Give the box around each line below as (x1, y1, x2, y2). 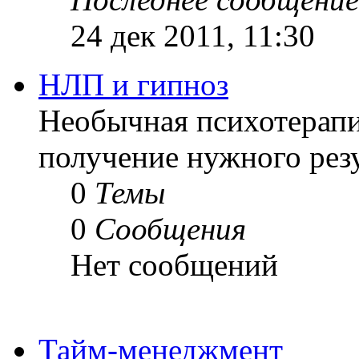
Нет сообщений (71, 247, 278, 282)
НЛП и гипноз (38, 67, 228, 102)
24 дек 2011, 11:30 (71, 18, 315, 53)
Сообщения (95, 211, 246, 246)
